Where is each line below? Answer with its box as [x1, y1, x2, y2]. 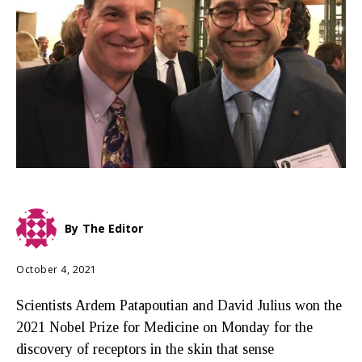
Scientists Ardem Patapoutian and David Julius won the [16, 297, 342, 314]
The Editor [82, 221, 143, 236]
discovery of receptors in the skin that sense [16, 340, 274, 357]
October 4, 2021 [16, 262, 97, 276]
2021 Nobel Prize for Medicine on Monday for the [16, 318, 313, 335]
